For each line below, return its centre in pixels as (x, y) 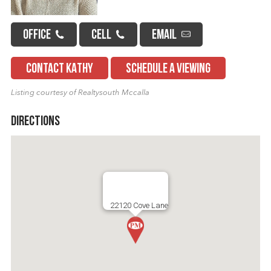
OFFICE (38, 35)
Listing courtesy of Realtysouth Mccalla (80, 93)
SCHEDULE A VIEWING (168, 69)
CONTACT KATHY (59, 69)
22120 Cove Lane (139, 205)
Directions (35, 122)
